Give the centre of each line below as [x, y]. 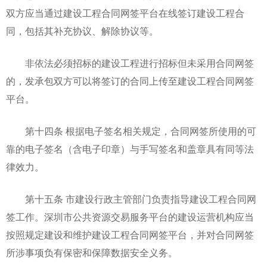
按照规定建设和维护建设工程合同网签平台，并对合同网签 [130, 235]
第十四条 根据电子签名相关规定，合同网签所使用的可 [131, 131]
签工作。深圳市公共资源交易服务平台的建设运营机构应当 [130, 217]
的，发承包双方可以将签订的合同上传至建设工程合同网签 [130, 81]
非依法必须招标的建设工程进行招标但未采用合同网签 [130, 63]
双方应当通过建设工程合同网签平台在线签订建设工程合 [125, 13]
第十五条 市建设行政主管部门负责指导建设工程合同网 [131, 199]
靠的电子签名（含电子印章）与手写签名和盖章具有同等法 [130, 149]
